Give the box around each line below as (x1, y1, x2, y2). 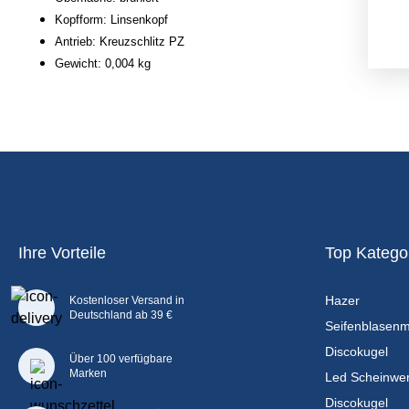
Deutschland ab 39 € (69, 308, 173, 321)
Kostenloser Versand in (69, 293, 184, 307)
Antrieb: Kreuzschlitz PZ (55, 35, 184, 48)
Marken (69, 366, 107, 380)
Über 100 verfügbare (69, 351, 173, 365)
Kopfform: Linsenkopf (55, 13, 168, 26)
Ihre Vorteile (18, 243, 106, 262)
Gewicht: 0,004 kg (55, 57, 151, 70)
